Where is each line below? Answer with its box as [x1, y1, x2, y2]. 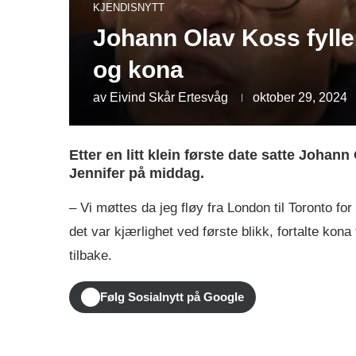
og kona [93, 56, 184, 83]
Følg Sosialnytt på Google [100, 290, 244, 304]
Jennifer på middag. [69, 164, 208, 181]
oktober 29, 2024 [253, 90, 347, 104]
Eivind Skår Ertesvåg [110, 90, 228, 104]
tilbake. [69, 247, 112, 263]
